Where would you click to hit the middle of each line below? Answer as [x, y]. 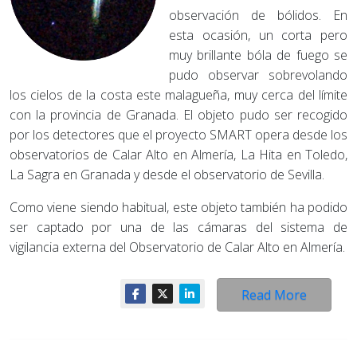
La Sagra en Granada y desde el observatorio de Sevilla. [169, 175]
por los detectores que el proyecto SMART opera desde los [178, 135]
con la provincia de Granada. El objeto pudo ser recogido [178, 115]
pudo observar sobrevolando [258, 75]
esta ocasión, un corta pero [258, 35]
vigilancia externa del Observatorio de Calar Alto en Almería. [177, 247]
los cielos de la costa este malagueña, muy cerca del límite [178, 95]
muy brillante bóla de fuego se [258, 55]
